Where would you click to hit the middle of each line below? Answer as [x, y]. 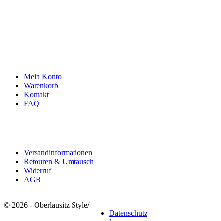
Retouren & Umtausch [59, 162]
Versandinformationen [58, 153]
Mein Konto [43, 76]
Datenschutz [128, 213]
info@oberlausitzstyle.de [42, 27]
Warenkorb [41, 85]
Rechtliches [33, 132]
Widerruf [37, 171]
